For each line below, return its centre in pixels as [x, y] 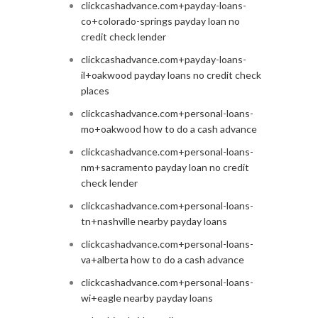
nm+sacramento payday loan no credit [165, 168]
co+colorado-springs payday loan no [160, 21]
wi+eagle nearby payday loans [147, 298]
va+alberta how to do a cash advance [162, 260]
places [95, 91]
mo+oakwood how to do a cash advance [169, 129]
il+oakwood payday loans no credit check [171, 75]
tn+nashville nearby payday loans [154, 221]
